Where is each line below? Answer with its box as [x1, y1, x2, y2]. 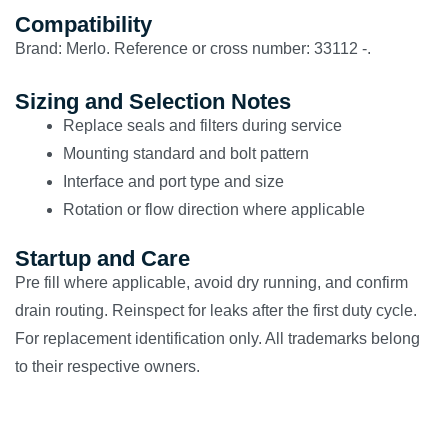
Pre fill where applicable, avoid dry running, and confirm [15, 274, 408, 291]
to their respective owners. [15, 358, 200, 375]
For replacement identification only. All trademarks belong [15, 330, 420, 347]
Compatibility [15, 12, 152, 37]
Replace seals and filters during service [63, 117, 342, 134]
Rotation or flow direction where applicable [63, 201, 365, 218]
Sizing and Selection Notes [15, 89, 291, 114]
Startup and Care [15, 246, 190, 271]
